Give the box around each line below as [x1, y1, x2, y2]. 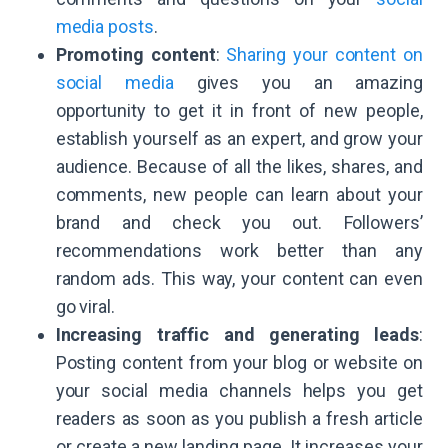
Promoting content [55, 44, 216, 66]
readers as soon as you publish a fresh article [55, 408, 423, 430]
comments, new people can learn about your [55, 184, 423, 206]
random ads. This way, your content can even [55, 268, 423, 290]
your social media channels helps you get [55, 380, 423, 402]
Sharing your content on [226, 44, 423, 66]
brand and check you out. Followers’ [55, 212, 423, 234]
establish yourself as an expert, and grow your [55, 128, 423, 150]
